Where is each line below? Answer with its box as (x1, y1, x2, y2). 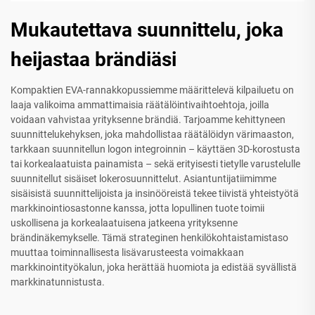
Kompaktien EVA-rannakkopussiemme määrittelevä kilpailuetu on (11, 84, 294, 96)
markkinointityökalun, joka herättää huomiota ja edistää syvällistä (11, 261, 297, 273)
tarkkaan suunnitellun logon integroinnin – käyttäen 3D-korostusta (11, 143, 300, 155)
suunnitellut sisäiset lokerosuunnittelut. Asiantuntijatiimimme (11, 172, 276, 184)
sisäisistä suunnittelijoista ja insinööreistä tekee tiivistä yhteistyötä (11, 187, 299, 199)
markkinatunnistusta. (11, 276, 105, 288)
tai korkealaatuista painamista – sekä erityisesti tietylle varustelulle (11, 157, 300, 169)
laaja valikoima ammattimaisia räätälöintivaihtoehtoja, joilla (11, 98, 269, 110)
